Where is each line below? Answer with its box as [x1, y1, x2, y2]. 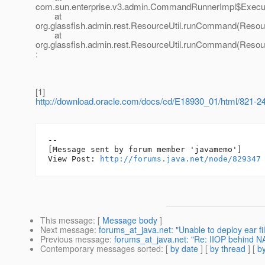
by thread [210, 243, 245, 255]
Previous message [40, 233, 109, 245]
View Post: [48, 154, 100, 164]
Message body [102, 214, 157, 227]
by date [170, 243, 198, 255]
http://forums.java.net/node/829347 [100, 154, 261, 164]
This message [40, 214, 93, 227]
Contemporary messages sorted [40, 243, 161, 255]
